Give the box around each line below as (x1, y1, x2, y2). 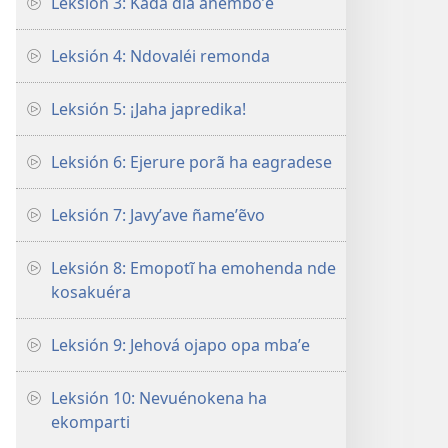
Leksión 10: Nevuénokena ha (51, 387, 267, 409)
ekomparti (51, 411, 130, 433)
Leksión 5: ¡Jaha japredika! (51, 98, 246, 120)
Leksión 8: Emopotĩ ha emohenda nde (51, 257, 336, 279)
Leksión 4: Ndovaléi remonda (51, 45, 270, 67)
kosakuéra (51, 281, 131, 303)
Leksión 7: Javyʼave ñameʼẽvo (51, 204, 265, 226)
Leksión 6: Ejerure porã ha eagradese (51, 151, 332, 173)
